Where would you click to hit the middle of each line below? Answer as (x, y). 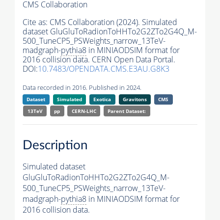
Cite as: (36, 22)
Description (55, 145)
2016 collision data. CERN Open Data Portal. (99, 60)
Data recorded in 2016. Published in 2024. (82, 88)
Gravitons (135, 99)
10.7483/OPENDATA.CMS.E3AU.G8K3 (104, 69)
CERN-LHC (84, 111)
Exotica (102, 99)
